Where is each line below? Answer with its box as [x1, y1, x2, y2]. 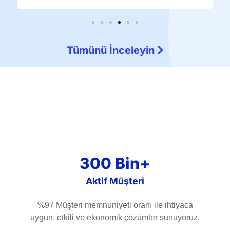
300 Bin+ [80, 154, 150, 172]
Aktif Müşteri [86, 175, 144, 186]
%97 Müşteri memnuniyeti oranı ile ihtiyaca [37, 200, 193, 209]
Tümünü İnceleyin [66, 44, 157, 57]
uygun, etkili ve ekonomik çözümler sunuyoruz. [30, 213, 200, 222]
